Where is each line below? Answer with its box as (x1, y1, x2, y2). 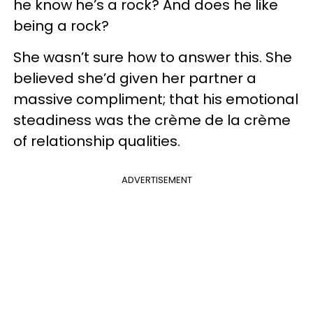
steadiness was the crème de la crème (13, 110, 291, 130)
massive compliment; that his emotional (13, 89, 298, 109)
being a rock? (13, 15, 109, 36)
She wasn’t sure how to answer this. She (13, 47, 292, 67)
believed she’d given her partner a (13, 68, 256, 88)
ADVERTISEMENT (121, 173, 192, 187)
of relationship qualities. (13, 131, 180, 151)
